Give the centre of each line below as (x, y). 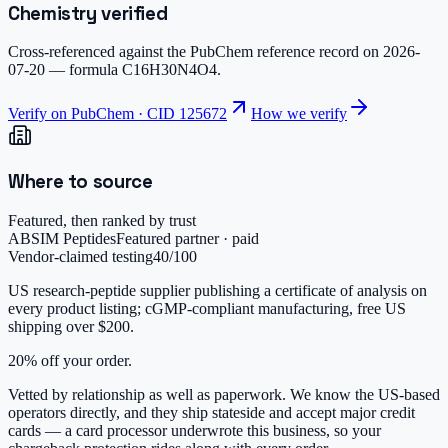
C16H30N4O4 (169, 70)
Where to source (80, 182)
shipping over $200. (71, 326)
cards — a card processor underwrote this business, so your (194, 430)
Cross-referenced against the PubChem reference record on (193, 52)
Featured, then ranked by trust (102, 220)
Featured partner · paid (187, 238)
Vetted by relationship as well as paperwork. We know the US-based (224, 394)
